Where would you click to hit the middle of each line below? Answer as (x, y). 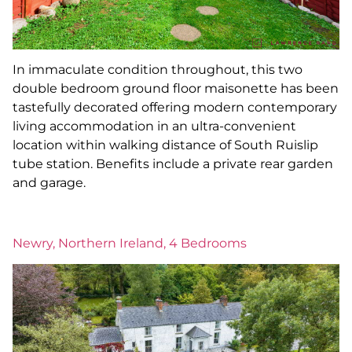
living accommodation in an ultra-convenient (154, 126)
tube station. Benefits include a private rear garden (173, 164)
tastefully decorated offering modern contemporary (175, 108)
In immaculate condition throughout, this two (158, 70)
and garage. (49, 183)
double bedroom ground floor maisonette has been (176, 89)
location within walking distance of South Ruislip (165, 145)
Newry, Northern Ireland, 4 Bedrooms (130, 244)
